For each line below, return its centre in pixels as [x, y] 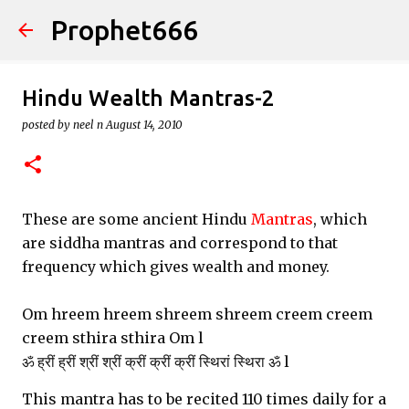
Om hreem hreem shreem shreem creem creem [197, 314]
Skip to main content [204, 23]
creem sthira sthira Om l [113, 338]
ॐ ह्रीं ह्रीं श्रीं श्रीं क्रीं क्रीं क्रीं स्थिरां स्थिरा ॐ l [156, 362]
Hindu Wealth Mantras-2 [148, 98]
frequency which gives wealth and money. [176, 267]
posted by [47, 125]
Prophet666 [125, 30]
